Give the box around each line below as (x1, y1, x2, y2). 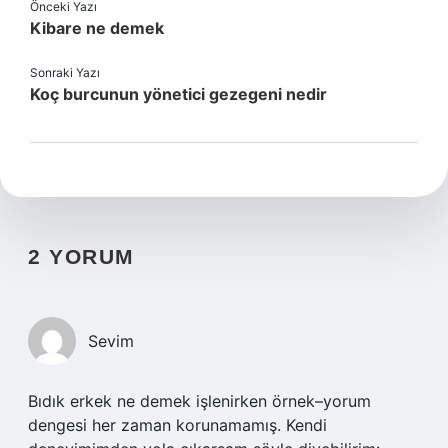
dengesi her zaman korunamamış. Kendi (28, 415, 327, 435)
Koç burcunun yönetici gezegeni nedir (30, 84, 327, 104)
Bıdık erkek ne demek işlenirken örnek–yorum (28, 391, 371, 411)
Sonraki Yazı (30, 65, 100, 80)
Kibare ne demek (30, 18, 164, 38)
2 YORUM (28, 245, 135, 268)
